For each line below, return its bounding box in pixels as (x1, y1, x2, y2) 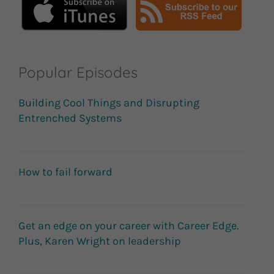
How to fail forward (18, 165, 113, 179)
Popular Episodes (18, 63, 138, 82)
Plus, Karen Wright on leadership (18, 234, 181, 248)
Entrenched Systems (18, 111, 122, 125)
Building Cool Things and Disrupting (18, 96, 199, 110)
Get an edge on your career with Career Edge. (18, 219, 239, 233)
